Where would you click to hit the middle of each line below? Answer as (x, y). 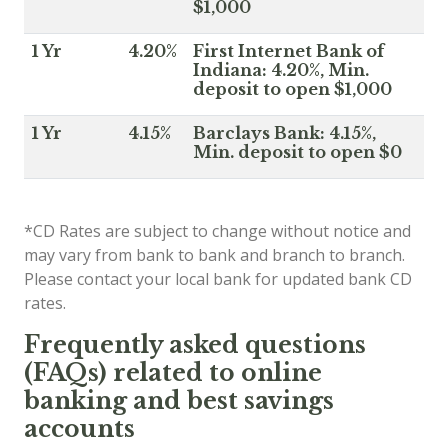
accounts (79, 428)
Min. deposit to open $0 (297, 152)
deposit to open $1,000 (292, 89)
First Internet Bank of (288, 51)
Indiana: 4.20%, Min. (281, 70)
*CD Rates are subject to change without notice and (217, 231)
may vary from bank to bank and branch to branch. (214, 255)
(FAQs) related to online (173, 372)
